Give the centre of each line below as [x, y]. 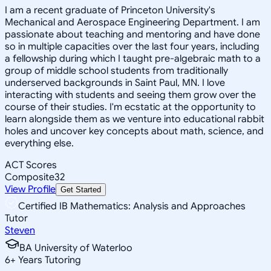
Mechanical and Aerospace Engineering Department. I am [132, 22]
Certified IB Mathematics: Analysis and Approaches [132, 206]
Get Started [81, 189]
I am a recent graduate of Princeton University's [110, 10]
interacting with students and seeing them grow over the [130, 95]
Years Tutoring [48, 260]
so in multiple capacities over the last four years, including [132, 46]
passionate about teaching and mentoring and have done [132, 34]
